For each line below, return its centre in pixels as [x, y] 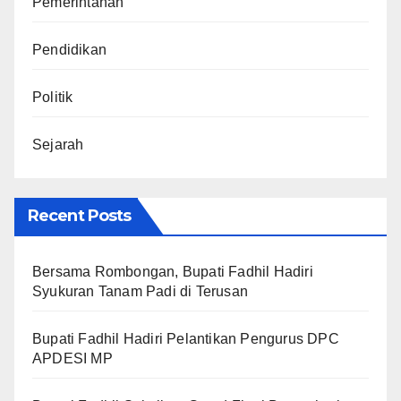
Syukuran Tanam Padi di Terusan [140, 292]
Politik [53, 98]
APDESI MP [73, 359]
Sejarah [58, 145]
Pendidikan [69, 50]
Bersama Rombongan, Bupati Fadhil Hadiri [173, 272]
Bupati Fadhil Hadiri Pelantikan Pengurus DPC [186, 339]
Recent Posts [80, 216]
